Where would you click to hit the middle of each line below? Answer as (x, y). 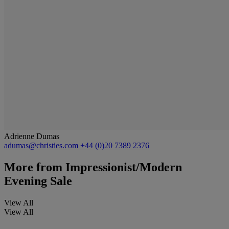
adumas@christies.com (42, 145)
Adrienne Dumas (32, 136)
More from (33, 167)
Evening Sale (38, 181)
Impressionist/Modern (122, 167)
